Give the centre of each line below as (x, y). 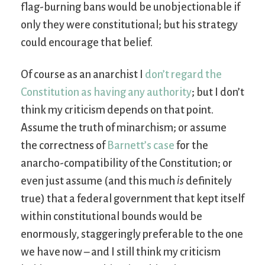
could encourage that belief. (87, 42)
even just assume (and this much (99, 181)
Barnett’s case (141, 145)
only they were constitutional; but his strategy (129, 25)
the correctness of (64, 145)
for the (191, 145)
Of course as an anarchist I (83, 74)
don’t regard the (183, 74)
